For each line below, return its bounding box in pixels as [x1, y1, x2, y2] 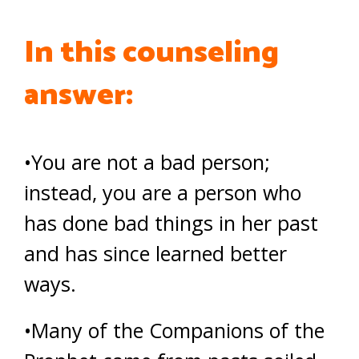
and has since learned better [24, 240, 287, 267]
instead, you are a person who [24, 179, 301, 206]
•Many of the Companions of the [24, 317, 325, 344]
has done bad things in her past [24, 209, 318, 236]
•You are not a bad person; [24, 148, 270, 175]
